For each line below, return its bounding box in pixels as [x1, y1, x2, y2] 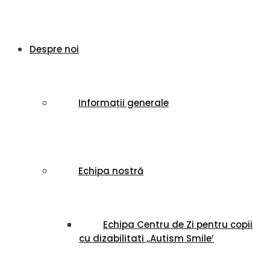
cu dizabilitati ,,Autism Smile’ [79, 232, 214, 245]
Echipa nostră [78, 165, 143, 177]
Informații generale [78, 96, 169, 109]
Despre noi [30, 43, 79, 55]
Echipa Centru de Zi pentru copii [103, 218, 253, 231]
